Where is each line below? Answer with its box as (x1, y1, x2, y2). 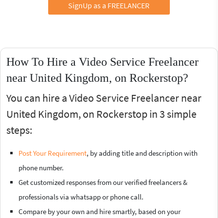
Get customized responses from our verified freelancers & (18, 177, 187, 187)
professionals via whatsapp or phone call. (18, 192, 144, 201)
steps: (6, 123, 32, 137)
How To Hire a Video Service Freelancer (6, 55, 199, 68)
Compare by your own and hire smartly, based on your (18, 206, 181, 216)
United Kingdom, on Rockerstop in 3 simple (6, 107, 197, 121)
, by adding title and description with (87, 148, 198, 158)
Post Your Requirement (18, 148, 87, 158)
